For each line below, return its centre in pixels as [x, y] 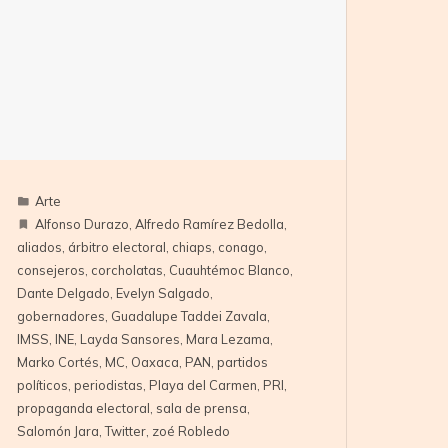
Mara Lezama [228, 339]
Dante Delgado [64, 293]
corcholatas [127, 270]
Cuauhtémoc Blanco [230, 270]
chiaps [192, 247]
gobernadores [61, 316]
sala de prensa [202, 408]
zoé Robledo [191, 431]
